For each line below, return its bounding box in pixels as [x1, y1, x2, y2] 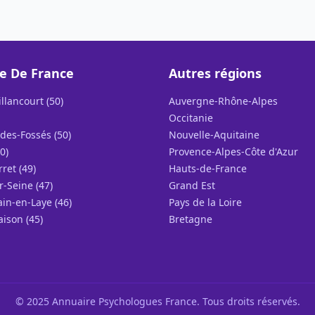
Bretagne [169, 212, 212, 226]
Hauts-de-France [169, 162, 247, 175]
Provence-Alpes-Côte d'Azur [169, 145, 298, 158]
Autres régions [169, 65, 262, 82]
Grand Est [169, 179, 215, 192]
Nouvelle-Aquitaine [169, 128, 259, 141]
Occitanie [169, 111, 213, 124]
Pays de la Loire [169, 195, 242, 209]
